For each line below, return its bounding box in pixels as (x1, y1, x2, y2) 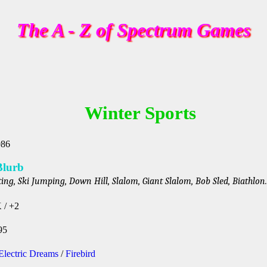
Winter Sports (85, 103, 197, 123)
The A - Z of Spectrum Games (17, 19, 250, 41)
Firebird (66, 249, 95, 259)
